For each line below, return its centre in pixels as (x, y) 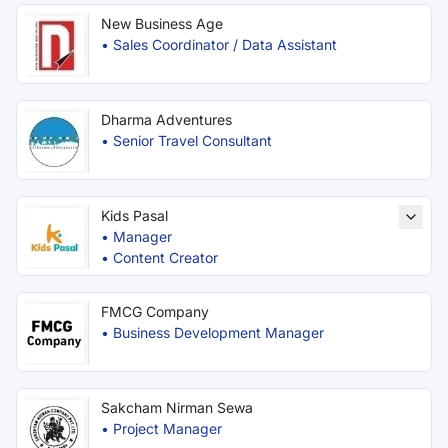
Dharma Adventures (166, 119)
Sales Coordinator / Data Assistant (289, 44)
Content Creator (165, 257)
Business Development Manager (218, 332)
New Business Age (162, 23)
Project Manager (167, 428)
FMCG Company (155, 311)
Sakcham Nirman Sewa (177, 407)
